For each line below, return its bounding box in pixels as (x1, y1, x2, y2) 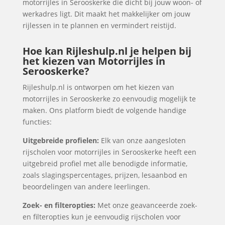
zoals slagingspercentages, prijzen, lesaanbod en (22, 170, 187, 180)
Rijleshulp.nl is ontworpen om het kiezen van (22, 82, 174, 92)
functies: (22, 117, 52, 127)
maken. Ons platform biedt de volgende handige (22, 105, 186, 115)
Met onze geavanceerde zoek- (95, 200, 197, 210)
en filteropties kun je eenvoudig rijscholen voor (22, 212, 181, 221)
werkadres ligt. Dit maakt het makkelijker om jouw (22, 9, 190, 19)
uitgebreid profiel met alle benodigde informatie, (22, 159, 187, 168)
